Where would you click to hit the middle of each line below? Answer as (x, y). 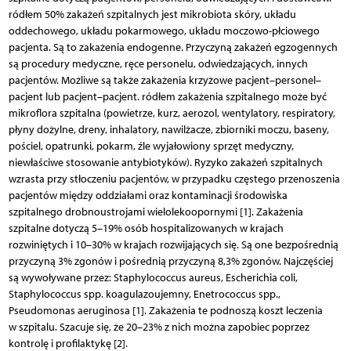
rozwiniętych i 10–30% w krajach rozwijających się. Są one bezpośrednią (173, 244)
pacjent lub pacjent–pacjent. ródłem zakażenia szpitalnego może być (167, 96)
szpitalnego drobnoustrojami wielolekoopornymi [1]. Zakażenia (156, 212)
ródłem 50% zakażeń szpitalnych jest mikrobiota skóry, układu (152, 14)
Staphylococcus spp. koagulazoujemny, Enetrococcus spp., (144, 294)
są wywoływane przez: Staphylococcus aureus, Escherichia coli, (153, 277)
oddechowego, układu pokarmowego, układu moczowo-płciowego (164, 31)
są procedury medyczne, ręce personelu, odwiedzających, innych (158, 63)
